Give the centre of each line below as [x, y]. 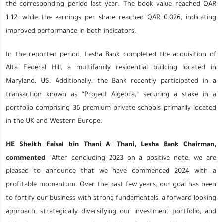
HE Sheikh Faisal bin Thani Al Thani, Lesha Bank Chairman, [111, 145]
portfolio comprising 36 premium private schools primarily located [111, 108]
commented [26, 158]
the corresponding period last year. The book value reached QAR [111, 5]
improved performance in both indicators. [71, 31]
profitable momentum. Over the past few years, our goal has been [111, 185]
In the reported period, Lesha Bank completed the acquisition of [111, 55]
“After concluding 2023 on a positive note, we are [131, 158]
